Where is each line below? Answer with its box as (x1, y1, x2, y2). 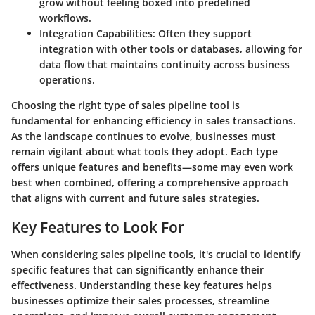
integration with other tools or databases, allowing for (39, 42, 302, 56)
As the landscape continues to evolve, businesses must (11, 129, 276, 143)
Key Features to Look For (11, 217, 184, 238)
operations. (39, 73, 95, 87)
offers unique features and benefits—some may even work (11, 160, 293, 174)
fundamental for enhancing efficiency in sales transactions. (11, 114, 296, 128)
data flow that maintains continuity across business (39, 58, 290, 72)
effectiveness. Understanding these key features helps (11, 278, 272, 292)
